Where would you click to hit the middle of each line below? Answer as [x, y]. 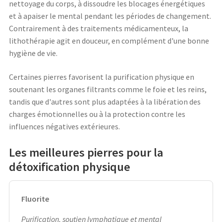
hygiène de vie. [33, 53]
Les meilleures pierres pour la [86, 152]
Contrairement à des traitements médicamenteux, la [99, 28]
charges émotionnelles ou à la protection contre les [97, 114]
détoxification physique [70, 166]
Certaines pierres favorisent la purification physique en [102, 77]
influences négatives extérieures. [64, 126]
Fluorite [35, 198]
